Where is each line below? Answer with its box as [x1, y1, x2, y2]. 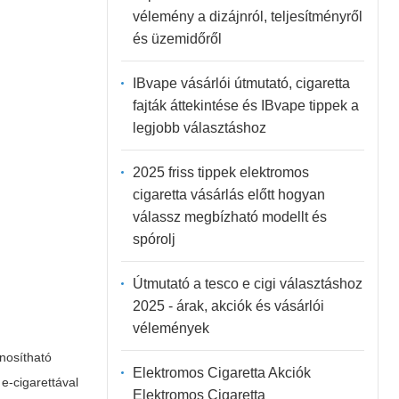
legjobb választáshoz [132, 119, 266, 135]
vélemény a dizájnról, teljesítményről [132, 8, 362, 24]
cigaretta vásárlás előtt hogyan [132, 186, 325, 202]
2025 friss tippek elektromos [132, 164, 309, 180]
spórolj [132, 231, 175, 247]
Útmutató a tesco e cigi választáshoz [132, 275, 362, 291]
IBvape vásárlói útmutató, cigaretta [132, 75, 350, 91]
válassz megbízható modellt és [132, 208, 327, 224]
